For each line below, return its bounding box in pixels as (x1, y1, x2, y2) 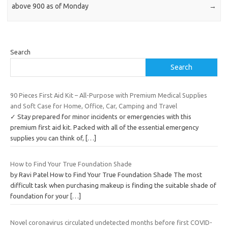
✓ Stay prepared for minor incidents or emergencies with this (10, 112, 191, 120)
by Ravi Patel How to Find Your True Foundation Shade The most (10, 171, 202, 179)
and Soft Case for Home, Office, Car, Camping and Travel (10, 102, 177, 109)
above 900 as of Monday (12, 2, 89, 10)
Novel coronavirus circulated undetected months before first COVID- (10, 218, 212, 226)
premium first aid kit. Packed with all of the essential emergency (10, 123, 198, 131)
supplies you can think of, (10, 134, 85, 141)
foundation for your (10, 192, 70, 200)
